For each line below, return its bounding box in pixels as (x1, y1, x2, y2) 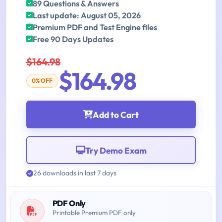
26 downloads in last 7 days (33, 168, 116, 178)
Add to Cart (93, 109, 139, 120)
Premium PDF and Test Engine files (33, 22, 157, 33)
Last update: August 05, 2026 (33, 10, 141, 21)
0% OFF (32, 77, 53, 85)
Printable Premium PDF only (52, 209, 136, 217)
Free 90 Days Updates (33, 34, 113, 45)
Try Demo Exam (85, 145, 147, 156)
